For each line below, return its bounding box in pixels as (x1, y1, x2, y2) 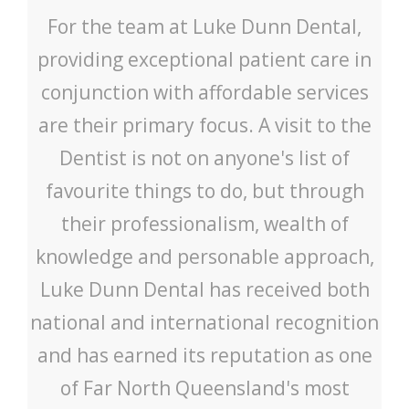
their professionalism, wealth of (60, 210, 349, 236)
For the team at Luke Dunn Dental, (47, 13, 362, 39)
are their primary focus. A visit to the (37, 111, 372, 138)
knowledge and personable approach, (35, 243, 374, 269)
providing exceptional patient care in (37, 46, 372, 72)
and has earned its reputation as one (37, 341, 372, 368)
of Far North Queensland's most (59, 374, 350, 401)
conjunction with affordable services (40, 79, 369, 105)
